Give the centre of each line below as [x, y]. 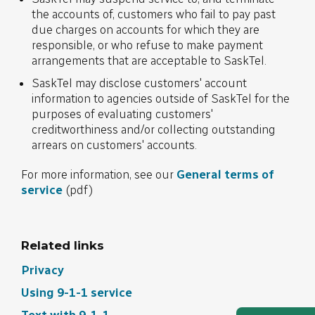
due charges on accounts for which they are [146, 30]
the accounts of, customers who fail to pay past [154, 14]
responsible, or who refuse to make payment [147, 45]
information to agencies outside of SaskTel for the [161, 98]
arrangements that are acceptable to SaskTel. [149, 60]
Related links [63, 245]
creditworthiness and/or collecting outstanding [154, 129]
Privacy [43, 270]
